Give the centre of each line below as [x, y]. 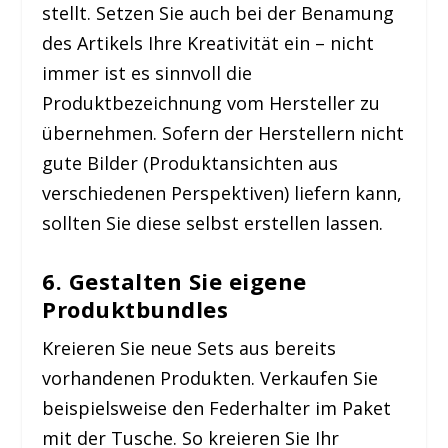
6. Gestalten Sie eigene [174, 280]
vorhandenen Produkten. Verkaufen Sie [210, 377]
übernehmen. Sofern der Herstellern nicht [223, 132]
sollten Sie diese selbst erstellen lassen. [213, 222]
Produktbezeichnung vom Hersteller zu [211, 102]
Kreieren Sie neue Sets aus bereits [189, 347]
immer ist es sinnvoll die [147, 72]
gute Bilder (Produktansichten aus [190, 162]
